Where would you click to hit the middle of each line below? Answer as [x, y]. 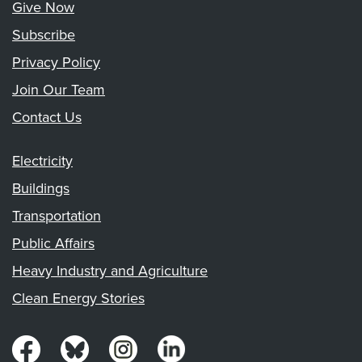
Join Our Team [59, 90]
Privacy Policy [56, 62]
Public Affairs [53, 242]
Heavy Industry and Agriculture [110, 270]
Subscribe [44, 35]
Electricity [42, 160]
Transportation [57, 215]
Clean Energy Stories [78, 297]
